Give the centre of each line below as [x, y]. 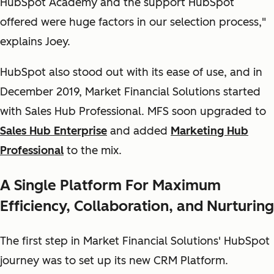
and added [139, 131]
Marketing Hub [209, 131]
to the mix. [93, 150]
